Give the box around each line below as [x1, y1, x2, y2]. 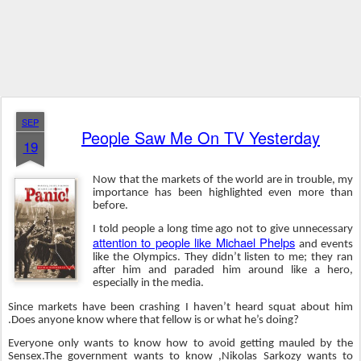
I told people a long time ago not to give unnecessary [93, 223, 353, 236]
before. [93, 200, 128, 212]
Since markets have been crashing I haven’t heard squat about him [8, 301, 353, 313]
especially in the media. [93, 277, 204, 290]
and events [295, 239, 354, 251]
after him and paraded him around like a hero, [93, 264, 353, 277]
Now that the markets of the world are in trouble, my [93, 174, 353, 186]
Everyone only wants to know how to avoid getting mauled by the [8, 337, 353, 350]
